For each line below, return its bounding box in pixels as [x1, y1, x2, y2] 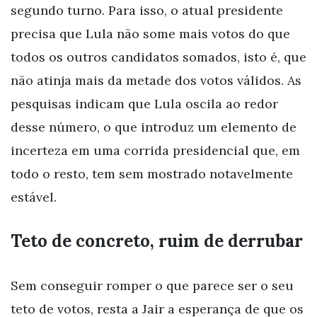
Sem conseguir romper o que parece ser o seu [11, 277, 294, 294]
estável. [11, 188, 57, 205]
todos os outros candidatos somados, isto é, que [11, 48, 306, 65]
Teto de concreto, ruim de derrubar [11, 229, 303, 252]
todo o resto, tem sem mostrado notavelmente [11, 165, 293, 182]
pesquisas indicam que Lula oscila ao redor [11, 95, 278, 112]
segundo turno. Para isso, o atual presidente [11, 1, 283, 18]
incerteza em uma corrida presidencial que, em [11, 142, 300, 158]
